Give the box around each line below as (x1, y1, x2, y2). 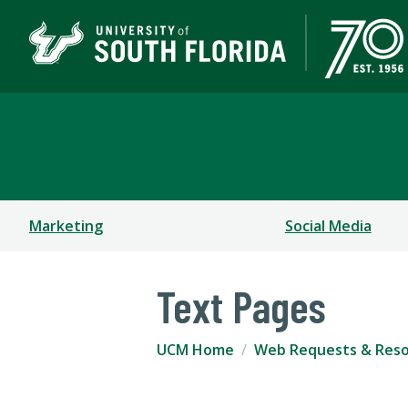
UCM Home (157, 340, 234, 361)
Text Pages (157, 280, 326, 333)
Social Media (284, 216, 372, 237)
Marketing (29, 216, 103, 237)
